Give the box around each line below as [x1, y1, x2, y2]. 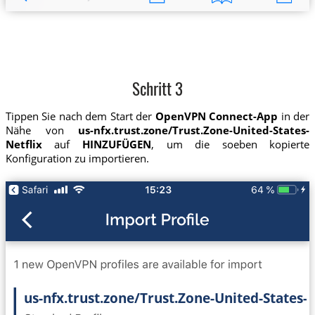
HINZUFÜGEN [82, 137, 151, 152]
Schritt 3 [132, 82, 183, 99]
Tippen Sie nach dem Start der [5, 109, 155, 124]
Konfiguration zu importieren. [5, 151, 149, 166]
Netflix [5, 137, 42, 152]
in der [278, 109, 310, 124]
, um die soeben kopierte [150, 137, 310, 152]
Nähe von [5, 123, 79, 138]
